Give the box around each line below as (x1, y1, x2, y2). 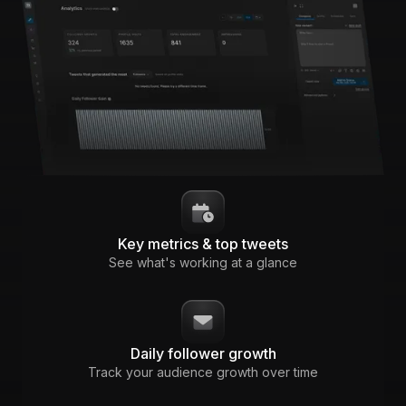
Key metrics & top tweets (118, 234, 288, 253)
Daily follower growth (130, 343, 276, 362)
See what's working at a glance (109, 254, 297, 270)
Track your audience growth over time (88, 363, 318, 380)
